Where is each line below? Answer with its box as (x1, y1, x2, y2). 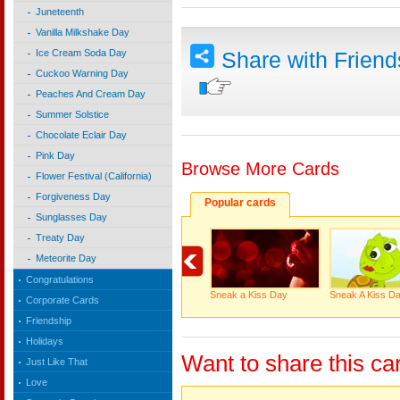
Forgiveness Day (36, 191, 111, 203)
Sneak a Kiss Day (210, 289, 287, 300)
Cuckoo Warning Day (36, 68, 129, 79)
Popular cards (204, 196, 276, 209)
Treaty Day (36, 232, 85, 244)
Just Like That (26, 356, 87, 368)
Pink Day (36, 150, 75, 162)
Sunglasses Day (36, 212, 107, 223)
